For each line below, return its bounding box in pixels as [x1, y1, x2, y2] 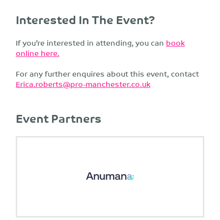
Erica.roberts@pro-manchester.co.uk [16, 77, 150, 91]
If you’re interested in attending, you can [16, 36, 166, 50]
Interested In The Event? [16, 10, 155, 29]
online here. [16, 46, 59, 60]
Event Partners [16, 108, 102, 128]
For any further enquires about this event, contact [16, 67, 199, 81]
